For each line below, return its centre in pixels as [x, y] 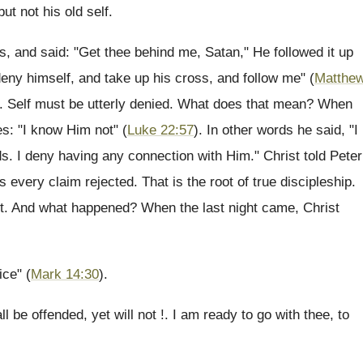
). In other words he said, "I [276, 130]
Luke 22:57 [160, 130]
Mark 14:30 [65, 274]
